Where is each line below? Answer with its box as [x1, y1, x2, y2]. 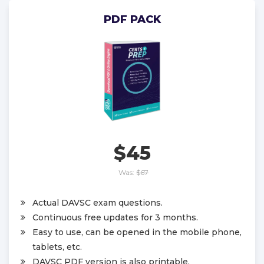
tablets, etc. [32, 241, 82, 252]
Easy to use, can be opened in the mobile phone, [32, 226, 242, 237]
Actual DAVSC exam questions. [32, 197, 163, 208]
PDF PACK [103, 13, 161, 26]
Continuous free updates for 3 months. [32, 212, 198, 223]
